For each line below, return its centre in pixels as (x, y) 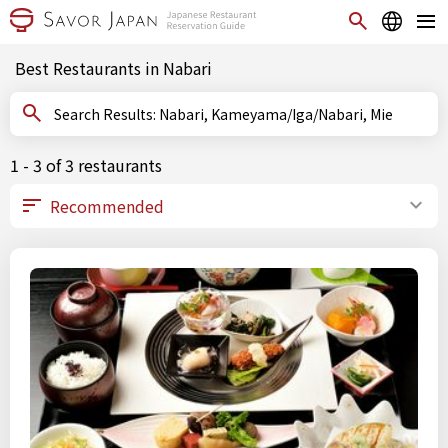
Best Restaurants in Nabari (113, 68)
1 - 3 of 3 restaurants (86, 165)
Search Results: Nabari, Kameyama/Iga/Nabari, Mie (276, 114)
